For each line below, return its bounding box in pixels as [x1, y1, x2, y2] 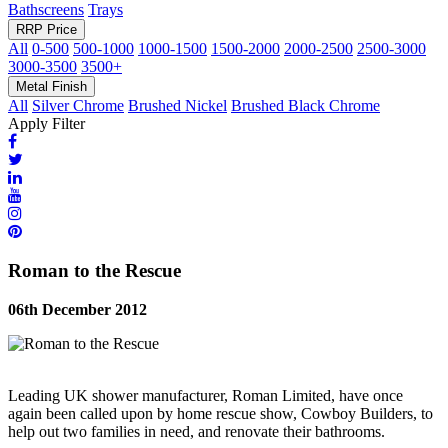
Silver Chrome [32, 97, 124, 115]
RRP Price [16, 22, 77, 38]
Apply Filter [8, 115, 85, 133]
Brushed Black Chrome [231, 97, 380, 115]
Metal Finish [16, 79, 87, 95]
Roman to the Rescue [8, 260, 181, 282]
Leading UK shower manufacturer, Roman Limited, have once [8, 386, 403, 404]
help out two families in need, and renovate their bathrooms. [8, 422, 385, 440]
